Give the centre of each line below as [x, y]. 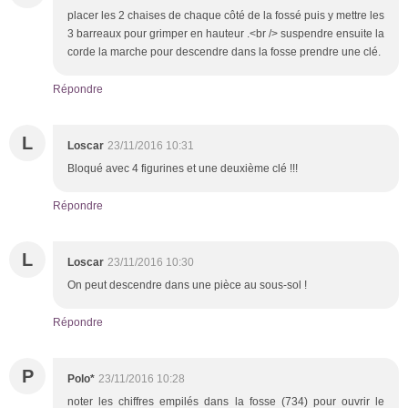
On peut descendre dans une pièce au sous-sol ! [187, 285]
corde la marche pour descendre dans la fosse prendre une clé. [224, 51]
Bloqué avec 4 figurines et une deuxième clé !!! [183, 168]
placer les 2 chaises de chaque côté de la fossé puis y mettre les [226, 15]
